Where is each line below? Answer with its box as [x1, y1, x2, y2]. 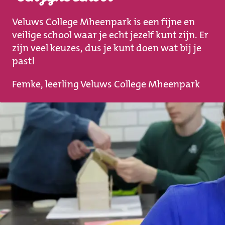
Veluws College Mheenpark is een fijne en [12, 15, 195, 29]
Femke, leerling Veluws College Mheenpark [12, 77, 200, 91]
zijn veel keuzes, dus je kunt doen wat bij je [12, 41, 201, 55]
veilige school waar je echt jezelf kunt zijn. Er [12, 28, 208, 42]
